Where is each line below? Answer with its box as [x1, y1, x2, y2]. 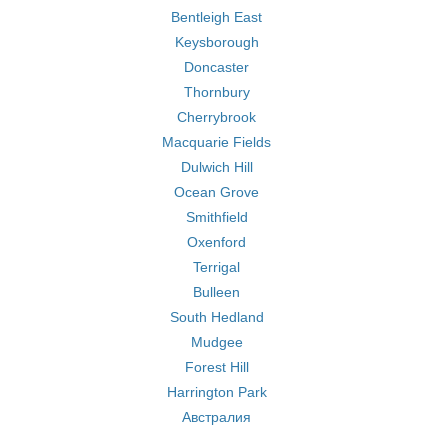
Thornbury [183, 84, 250, 100]
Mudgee [190, 334, 243, 350]
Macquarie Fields [162, 134, 271, 150]
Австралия [182, 409, 251, 425]
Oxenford [187, 234, 246, 250]
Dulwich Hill [180, 159, 253, 175]
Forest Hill [184, 359, 249, 375]
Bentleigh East [171, 9, 262, 25]
